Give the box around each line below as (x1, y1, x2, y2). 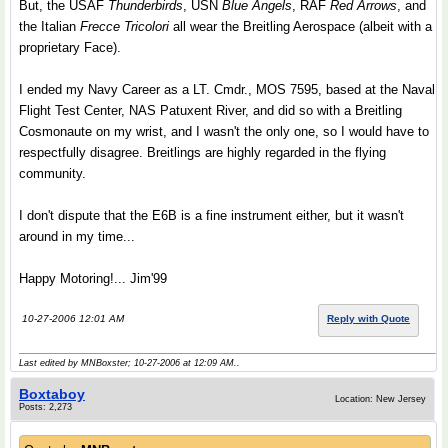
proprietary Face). (19, 40, 121, 55)
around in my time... (19, 229, 135, 244)
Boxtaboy (19, 386, 85, 402)
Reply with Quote (327, 313, 410, 324)
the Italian (19, 19, 80, 34)
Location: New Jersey (335, 394, 426, 404)
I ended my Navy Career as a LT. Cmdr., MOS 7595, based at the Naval (19, 82, 435, 97)
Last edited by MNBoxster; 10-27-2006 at (19, 358, 194, 368)
